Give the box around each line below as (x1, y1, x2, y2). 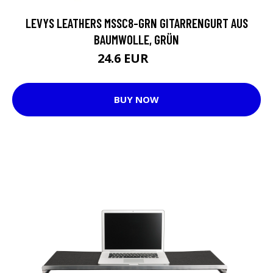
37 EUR (152, 54, 175, 65)
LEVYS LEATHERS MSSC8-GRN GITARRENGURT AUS (25, 15, 248, 30)
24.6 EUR (97, 49, 152, 66)
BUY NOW (114, 93, 159, 105)
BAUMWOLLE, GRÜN (94, 31, 179, 47)
